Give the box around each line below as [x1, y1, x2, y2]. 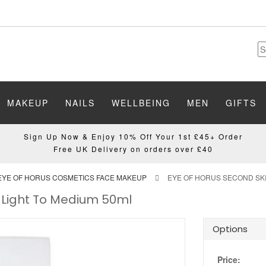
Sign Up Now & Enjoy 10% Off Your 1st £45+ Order [23, 131, 243, 141]
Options [212, 223, 248, 235]
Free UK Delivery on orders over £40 [53, 144, 213, 154]
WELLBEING [112, 97, 170, 109]
